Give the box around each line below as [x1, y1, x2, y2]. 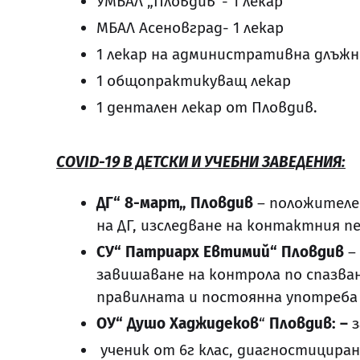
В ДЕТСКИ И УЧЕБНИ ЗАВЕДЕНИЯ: [123, 152, 346, 171]
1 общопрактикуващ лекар [96, 71, 299, 90]
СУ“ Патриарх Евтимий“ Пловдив [96, 243, 348, 262]
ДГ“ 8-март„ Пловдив [96, 194, 257, 213]
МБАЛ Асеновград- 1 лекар [96, 18, 284, 37]
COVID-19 [56, 152, 123, 171]
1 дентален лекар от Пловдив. [96, 97, 317, 117]
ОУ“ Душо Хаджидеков [96, 314, 259, 333]
